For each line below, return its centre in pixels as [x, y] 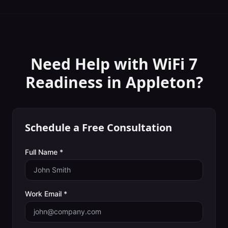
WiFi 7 [175, 64]
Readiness [64, 82]
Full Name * [44, 152]
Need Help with [92, 64]
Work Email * [46, 194]
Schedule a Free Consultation [98, 127]
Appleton [161, 82]
